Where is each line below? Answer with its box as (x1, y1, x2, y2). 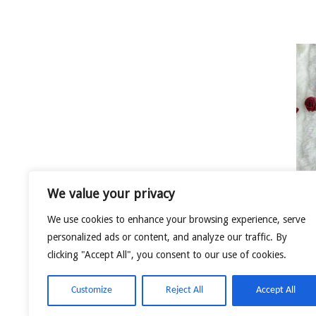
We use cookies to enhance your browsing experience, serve (47, 214, 305, 225)
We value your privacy (47, 186, 175, 201)
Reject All (165, 285, 203, 296)
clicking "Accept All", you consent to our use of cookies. (47, 249, 286, 260)
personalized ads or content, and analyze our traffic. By (47, 231, 287, 243)
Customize (71, 285, 112, 296)
